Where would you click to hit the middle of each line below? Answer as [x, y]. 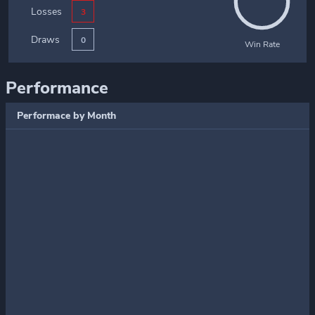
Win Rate [262, 44]
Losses [46, 11]
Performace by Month [66, 116]
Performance [57, 88]
